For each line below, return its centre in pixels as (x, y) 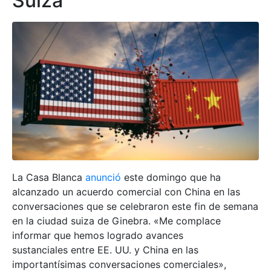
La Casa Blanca (49, 178)
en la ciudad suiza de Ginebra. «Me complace (116, 221)
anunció (103, 178)
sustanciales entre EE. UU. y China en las (105, 250)
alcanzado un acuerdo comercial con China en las (126, 192)
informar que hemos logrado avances (98, 236)
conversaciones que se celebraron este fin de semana (135, 207)
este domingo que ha (171, 178)
